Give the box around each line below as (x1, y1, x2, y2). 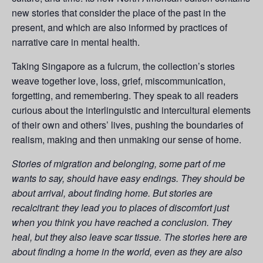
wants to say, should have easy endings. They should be (12, 171, 245, 186)
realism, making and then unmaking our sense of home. (12, 133, 241, 147)
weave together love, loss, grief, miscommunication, (12, 74, 225, 88)
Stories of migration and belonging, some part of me (12, 157, 225, 171)
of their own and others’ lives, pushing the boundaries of (12, 118, 243, 132)
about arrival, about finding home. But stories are (12, 186, 213, 200)
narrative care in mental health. (12, 35, 142, 49)
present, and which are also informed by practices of (12, 21, 227, 35)
